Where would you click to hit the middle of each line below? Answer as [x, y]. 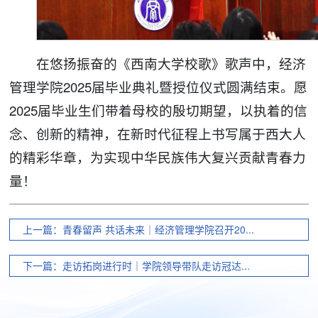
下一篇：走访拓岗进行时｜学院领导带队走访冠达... [137, 265]
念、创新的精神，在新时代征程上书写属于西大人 [158, 133]
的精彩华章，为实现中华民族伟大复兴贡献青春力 [158, 157]
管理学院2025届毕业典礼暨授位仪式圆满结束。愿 [159, 86]
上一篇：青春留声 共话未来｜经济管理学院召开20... [139, 229]
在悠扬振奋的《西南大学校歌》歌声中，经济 [171, 63]
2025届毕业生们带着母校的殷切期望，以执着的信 [159, 110]
